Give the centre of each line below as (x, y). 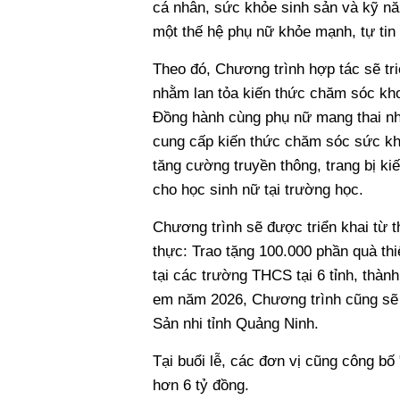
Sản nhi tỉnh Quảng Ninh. (235, 324)
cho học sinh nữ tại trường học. (258, 190)
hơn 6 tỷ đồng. (200, 385)
